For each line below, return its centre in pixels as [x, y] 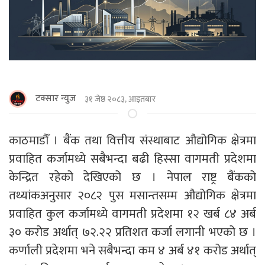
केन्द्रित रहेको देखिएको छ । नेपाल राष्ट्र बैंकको [132, 177]
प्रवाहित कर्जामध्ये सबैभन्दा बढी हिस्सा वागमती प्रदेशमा [132, 159]
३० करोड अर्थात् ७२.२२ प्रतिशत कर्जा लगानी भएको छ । [132, 232]
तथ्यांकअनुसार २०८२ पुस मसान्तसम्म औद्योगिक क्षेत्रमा [132, 196]
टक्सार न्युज [56, 99]
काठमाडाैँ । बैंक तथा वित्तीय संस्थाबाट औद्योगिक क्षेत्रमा [132, 141]
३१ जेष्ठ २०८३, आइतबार [120, 99]
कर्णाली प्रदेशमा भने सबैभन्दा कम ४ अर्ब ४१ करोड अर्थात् [132, 251]
